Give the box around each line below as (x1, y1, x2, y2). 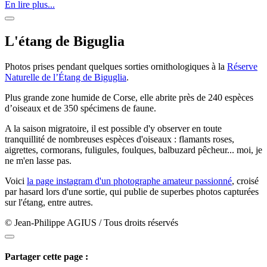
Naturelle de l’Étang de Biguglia (5, 72, 126, 82)
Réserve (227, 61, 257, 72)
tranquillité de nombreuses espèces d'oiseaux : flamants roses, (5, 133, 234, 144)
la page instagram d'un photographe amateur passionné (27, 175, 232, 186)
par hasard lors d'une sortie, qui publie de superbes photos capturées (5, 186, 259, 197)
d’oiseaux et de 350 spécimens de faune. (5, 103, 156, 113)
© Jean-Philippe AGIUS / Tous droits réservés (5, 217, 178, 228)
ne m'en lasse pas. (5, 155, 72, 166)
